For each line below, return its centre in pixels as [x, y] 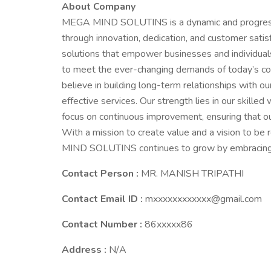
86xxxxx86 [169, 224]
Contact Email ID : [103, 199]
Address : [85, 250]
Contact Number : [103, 224]
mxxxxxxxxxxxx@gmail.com [204, 199]
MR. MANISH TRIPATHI [192, 174]
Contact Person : [101, 174]
